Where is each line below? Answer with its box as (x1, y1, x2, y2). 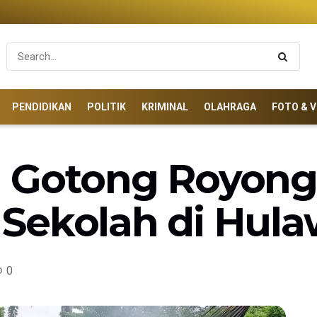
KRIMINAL (142, 101, 188, 113)
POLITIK (87, 101, 126, 113)
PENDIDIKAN (12, 101, 71, 113)
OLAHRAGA (204, 101, 256, 113)
